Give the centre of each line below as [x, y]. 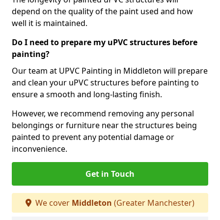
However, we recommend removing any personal [103, 113]
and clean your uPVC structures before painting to [105, 82]
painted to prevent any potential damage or [93, 137]
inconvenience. [40, 149]
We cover [53, 203]
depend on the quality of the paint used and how [102, 11]
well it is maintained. [50, 23]
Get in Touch [110, 174]
